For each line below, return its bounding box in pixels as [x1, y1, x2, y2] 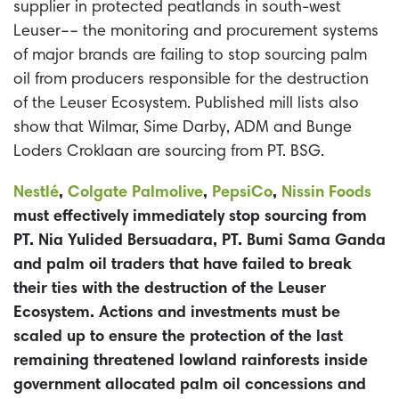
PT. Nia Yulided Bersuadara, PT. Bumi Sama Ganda [13, 233, 386, 250]
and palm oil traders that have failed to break [13, 257, 352, 274]
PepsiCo [212, 185, 273, 202]
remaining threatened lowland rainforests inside [13, 354, 368, 370]
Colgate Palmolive [68, 185, 203, 202]
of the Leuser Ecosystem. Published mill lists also [13, 95, 359, 112]
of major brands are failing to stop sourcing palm [13, 47, 367, 64]
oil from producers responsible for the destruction [13, 71, 369, 88]
